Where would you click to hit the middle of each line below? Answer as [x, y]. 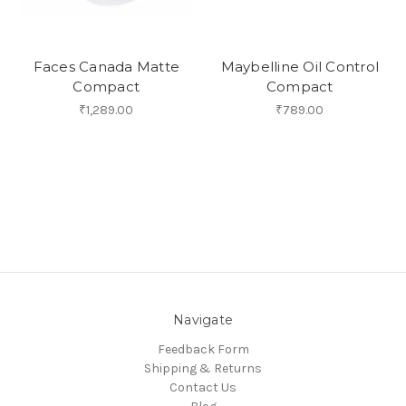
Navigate [203, 319]
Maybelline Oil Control [300, 66]
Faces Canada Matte [106, 66]
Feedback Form [203, 349]
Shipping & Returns [203, 368]
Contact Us [203, 387]
